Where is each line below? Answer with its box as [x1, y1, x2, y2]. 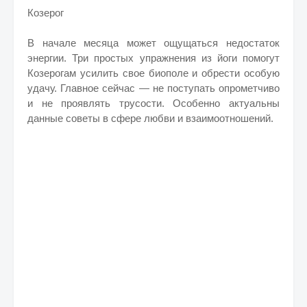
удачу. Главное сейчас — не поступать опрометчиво [27, 82, 280, 94]
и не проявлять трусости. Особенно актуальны [27, 97, 280, 109]
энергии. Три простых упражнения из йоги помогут [27, 52, 280, 64]
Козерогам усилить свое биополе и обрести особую [27, 67, 280, 79]
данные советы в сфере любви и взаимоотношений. [27, 112, 273, 124]
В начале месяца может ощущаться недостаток [27, 37, 280, 49]
